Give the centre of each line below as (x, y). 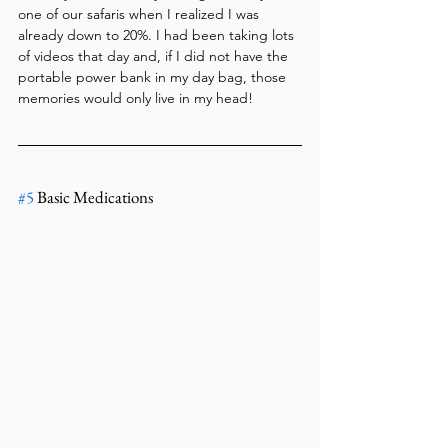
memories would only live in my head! (135, 97)
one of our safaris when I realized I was (140, 13)
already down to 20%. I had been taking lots (158, 34)
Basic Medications (93, 196)
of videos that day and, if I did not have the (155, 55)
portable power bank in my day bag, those (154, 76)
